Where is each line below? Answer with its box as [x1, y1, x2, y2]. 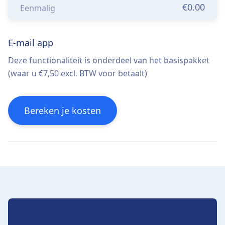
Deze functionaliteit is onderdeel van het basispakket [8, 54, 209, 66]
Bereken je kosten [24, 104, 101, 117]
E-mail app [8, 36, 53, 49]
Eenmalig [20, 2, 55, 14]
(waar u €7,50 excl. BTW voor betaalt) [8, 67, 147, 79]
